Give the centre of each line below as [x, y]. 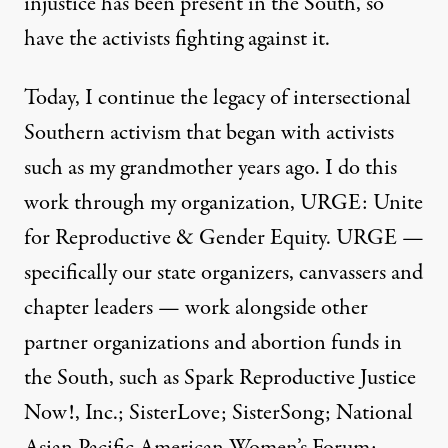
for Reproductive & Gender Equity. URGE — [224, 238]
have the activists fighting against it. [177, 39]
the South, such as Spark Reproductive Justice [220, 378]
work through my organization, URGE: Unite [223, 203]
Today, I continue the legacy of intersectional [217, 98]
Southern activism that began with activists [209, 133]
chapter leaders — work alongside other [196, 308]
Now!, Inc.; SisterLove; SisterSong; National [218, 413]
